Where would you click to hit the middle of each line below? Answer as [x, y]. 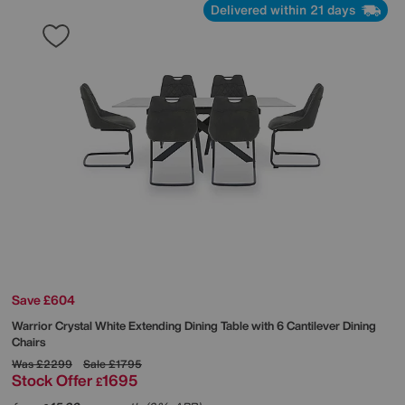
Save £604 [43, 299]
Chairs [28, 342]
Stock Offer [52, 380]
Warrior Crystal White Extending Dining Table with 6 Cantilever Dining [194, 325]
